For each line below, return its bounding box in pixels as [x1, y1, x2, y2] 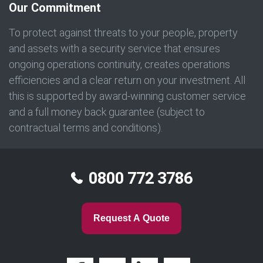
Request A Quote [93, 213, 170, 224]
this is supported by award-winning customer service [9, 90, 246, 103]
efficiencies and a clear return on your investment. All [9, 74, 245, 87]
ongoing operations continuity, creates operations [9, 58, 230, 71]
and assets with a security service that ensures [9, 42, 220, 55]
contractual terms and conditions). [9, 122, 163, 134]
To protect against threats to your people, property [9, 26, 238, 39]
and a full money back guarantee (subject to [9, 106, 205, 119]
